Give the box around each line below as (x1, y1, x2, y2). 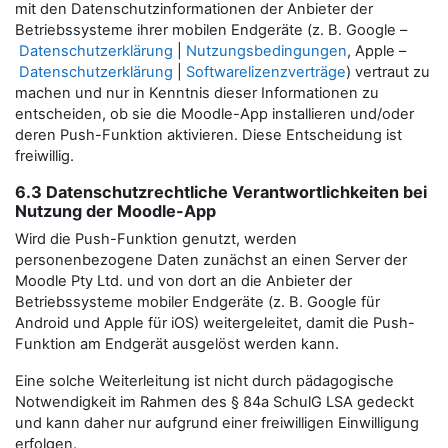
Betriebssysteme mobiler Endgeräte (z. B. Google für (15, 293, 380, 311)
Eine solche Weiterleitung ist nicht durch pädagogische (15, 372, 394, 390)
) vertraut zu (346, 63, 430, 81)
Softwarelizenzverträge (186, 63, 346, 81)
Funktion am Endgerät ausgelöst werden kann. (15, 335, 339, 353)
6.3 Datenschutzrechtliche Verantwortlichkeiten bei (15, 182, 427, 202)
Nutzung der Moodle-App (15, 201, 216, 221)
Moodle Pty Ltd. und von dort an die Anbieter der (15, 272, 352, 290)
